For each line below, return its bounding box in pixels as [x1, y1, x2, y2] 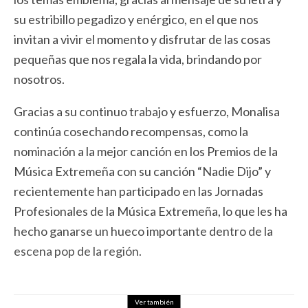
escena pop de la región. [14, 243, 142, 258]
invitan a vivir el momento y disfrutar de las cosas [14, 32, 271, 47]
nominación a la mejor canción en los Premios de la [14, 144, 278, 159]
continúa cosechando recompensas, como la [14, 124, 248, 139]
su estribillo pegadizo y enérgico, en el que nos [14, 12, 258, 27]
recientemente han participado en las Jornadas [14, 184, 263, 199]
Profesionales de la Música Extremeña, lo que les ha [14, 203, 287, 219]
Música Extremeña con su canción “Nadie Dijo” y [14, 164, 271, 179]
